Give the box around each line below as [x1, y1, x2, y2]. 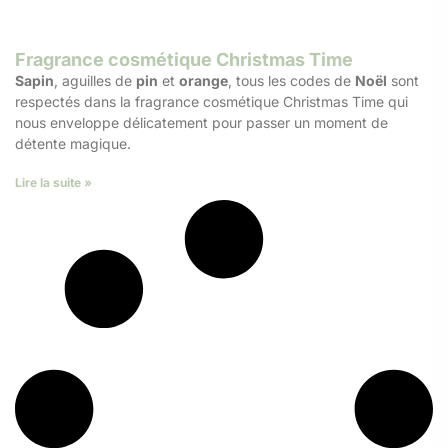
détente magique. [15, 134, 131, 152]
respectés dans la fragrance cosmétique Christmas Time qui [15, 92, 408, 110]
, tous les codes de [228, 71, 355, 89]
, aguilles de [54, 71, 136, 89]
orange [179, 71, 228, 89]
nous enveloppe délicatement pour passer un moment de [15, 113, 388, 131]
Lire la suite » [15, 174, 92, 190]
